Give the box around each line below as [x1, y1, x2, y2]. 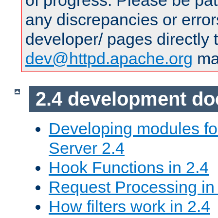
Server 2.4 [49, 138, 125, 157]
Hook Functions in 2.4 [49, 158, 209, 177]
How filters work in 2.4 [49, 197, 210, 216]
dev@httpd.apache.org [25, 49, 193, 68]
